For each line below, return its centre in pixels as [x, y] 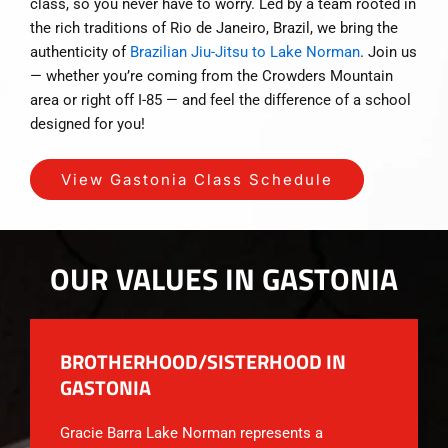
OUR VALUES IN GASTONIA [224, 279]
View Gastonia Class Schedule [197, 180]
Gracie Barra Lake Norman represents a [191, 433]
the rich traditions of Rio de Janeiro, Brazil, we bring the [214, 27]
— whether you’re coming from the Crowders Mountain [211, 75]
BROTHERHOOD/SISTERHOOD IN [203, 362]
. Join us [388, 51]
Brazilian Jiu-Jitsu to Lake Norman [245, 51]
